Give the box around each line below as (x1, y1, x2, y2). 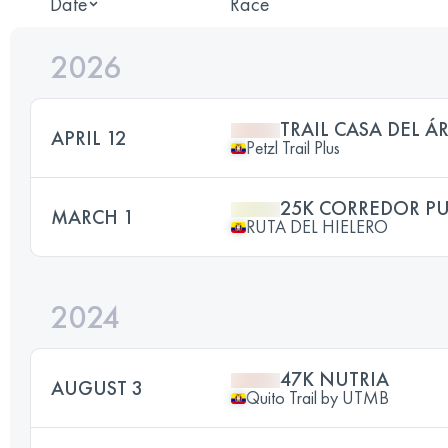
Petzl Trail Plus (246, 136, 340, 159)
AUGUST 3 (51, 375, 143, 401)
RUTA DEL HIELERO (246, 215, 388, 238)
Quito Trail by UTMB (246, 386, 389, 409)
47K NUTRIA (280, 366, 389, 392)
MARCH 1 (51, 204, 134, 230)
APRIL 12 (51, 125, 126, 151)
